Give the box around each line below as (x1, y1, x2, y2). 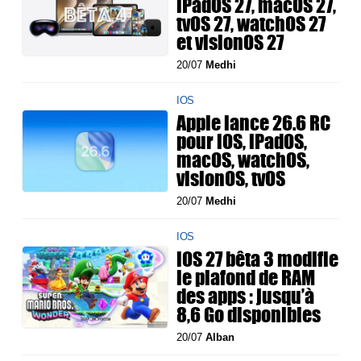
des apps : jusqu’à (176, 281, 315, 311)
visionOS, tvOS (176, 164, 286, 193)
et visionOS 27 (176, 27, 284, 57)
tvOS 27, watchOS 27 (176, 9, 326, 39)
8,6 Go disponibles (176, 300, 322, 330)
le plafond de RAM (176, 263, 316, 293)
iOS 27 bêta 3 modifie (176, 244, 339, 274)
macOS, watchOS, (176, 145, 310, 175)
